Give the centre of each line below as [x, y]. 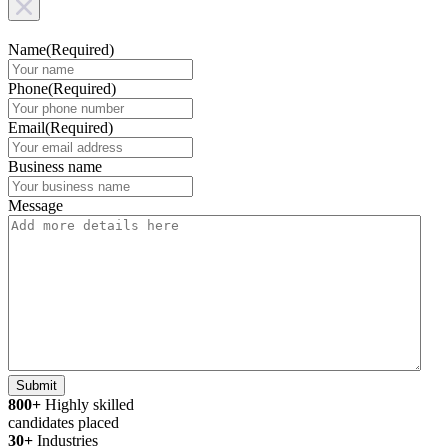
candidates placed [63, 422]
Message [35, 205]
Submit [36, 385]
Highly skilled [89, 404]
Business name [55, 166]
